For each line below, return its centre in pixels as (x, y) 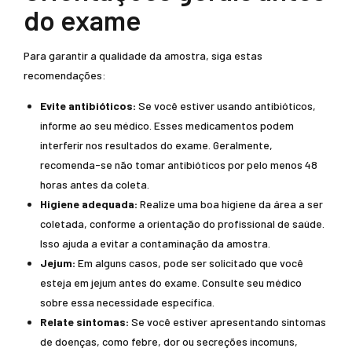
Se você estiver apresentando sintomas (227, 322)
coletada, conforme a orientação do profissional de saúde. (182, 224)
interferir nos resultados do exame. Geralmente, (156, 145)
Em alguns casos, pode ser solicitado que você (189, 263)
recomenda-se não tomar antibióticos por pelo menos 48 (179, 165)
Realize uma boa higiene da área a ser (230, 204)
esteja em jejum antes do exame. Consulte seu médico (171, 282)
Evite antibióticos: (88, 106)
